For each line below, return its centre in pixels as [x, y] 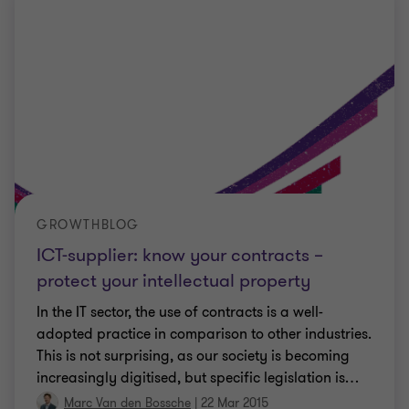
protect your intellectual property [173, 280]
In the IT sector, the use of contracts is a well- [180, 312]
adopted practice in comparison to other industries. [204, 334]
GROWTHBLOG [88, 225]
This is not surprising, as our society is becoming [193, 356]
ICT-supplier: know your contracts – [180, 255]
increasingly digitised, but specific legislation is [191, 378]
